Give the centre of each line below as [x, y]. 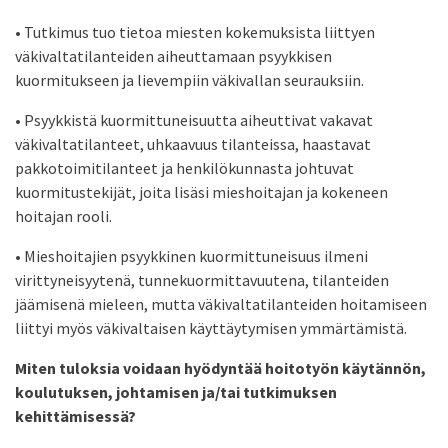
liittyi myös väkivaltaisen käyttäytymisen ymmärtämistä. [211, 328]
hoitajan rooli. [63, 216]
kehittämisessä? [75, 416]
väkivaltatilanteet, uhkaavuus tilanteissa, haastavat [193, 144]
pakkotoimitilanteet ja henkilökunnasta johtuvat [184, 168]
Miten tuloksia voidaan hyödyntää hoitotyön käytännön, [220, 368]
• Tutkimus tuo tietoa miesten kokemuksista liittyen [195, 32]
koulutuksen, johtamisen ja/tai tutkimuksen [176, 392]
